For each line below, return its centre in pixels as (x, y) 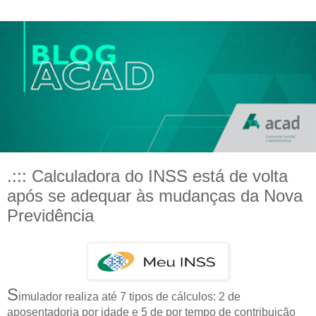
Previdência (50, 215)
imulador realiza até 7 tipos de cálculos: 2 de (129, 296)
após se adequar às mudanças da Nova (155, 195)
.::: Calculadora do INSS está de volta (147, 176)
